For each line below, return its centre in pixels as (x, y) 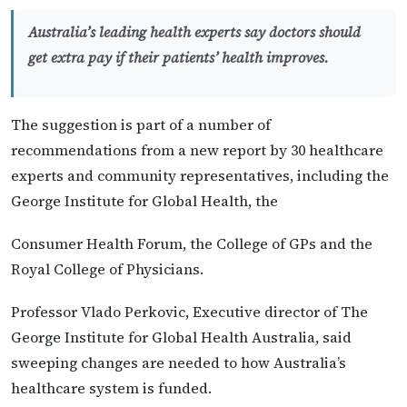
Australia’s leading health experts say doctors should (194, 32)
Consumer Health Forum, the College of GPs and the (192, 243)
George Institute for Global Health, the (144, 200)
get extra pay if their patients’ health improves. (179, 58)
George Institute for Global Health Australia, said (181, 337)
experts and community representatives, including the (200, 175)
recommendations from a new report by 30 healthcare (197, 149)
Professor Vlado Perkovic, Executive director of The (189, 312)
